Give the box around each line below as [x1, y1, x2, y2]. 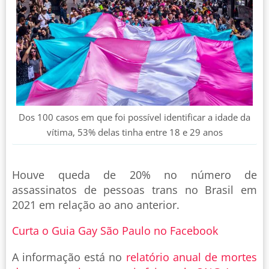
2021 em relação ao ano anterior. [12, 198, 180, 213]
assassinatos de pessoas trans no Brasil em [12, 183, 257, 198]
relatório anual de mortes [125, 250, 258, 265]
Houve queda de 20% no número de [12, 168, 257, 183]
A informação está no [12, 250, 126, 265]
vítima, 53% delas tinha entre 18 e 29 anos [46, 126, 223, 139]
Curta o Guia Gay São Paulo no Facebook [12, 223, 218, 238]
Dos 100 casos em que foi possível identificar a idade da [19, 111, 250, 124]
